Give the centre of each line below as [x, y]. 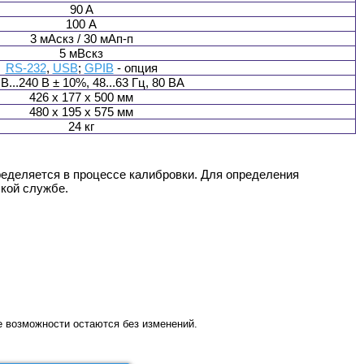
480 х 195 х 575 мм [81, 112]
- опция [135, 68]
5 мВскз [81, 54]
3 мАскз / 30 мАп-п [81, 39]
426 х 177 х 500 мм [81, 97]
